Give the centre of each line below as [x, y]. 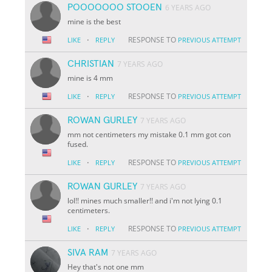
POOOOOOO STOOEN [115, 7]
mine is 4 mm [90, 78]
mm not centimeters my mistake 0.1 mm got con [149, 134]
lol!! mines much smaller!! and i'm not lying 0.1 [145, 200]
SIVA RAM [88, 252]
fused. [78, 144]
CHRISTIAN [91, 63]
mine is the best [94, 21]
